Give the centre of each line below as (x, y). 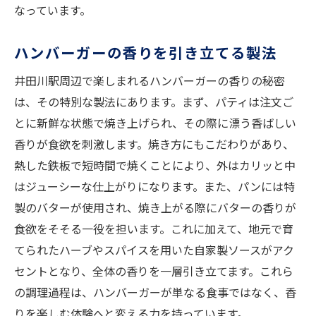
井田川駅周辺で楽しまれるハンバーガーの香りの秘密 (150, 81)
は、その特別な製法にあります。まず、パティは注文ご (154, 102)
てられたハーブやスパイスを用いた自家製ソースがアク (154, 250)
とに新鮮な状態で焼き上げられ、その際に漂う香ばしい (155, 123)
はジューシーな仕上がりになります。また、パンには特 (154, 187)
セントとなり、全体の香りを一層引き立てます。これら (154, 271)
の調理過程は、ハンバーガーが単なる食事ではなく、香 (155, 292)
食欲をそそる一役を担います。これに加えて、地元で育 (154, 229)
